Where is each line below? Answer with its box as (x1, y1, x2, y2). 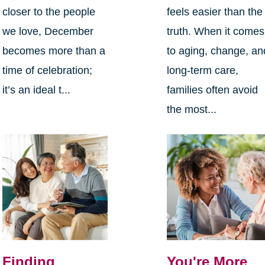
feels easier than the (167, 6, 263, 18)
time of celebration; (2, 64, 92, 77)
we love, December (2, 25, 93, 38)
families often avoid (167, 84, 258, 96)
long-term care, (167, 64, 239, 77)
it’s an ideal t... (2, 84, 70, 96)
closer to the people (2, 6, 95, 18)
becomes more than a (2, 45, 105, 57)
